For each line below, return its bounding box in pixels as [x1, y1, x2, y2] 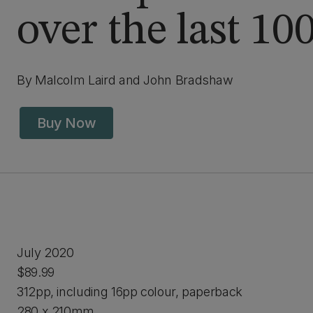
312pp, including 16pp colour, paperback [17, 284, 242, 299]
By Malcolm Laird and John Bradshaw [17, 73, 233, 87]
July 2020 [17, 245, 74, 260]
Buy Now [37, 115, 96, 131]
